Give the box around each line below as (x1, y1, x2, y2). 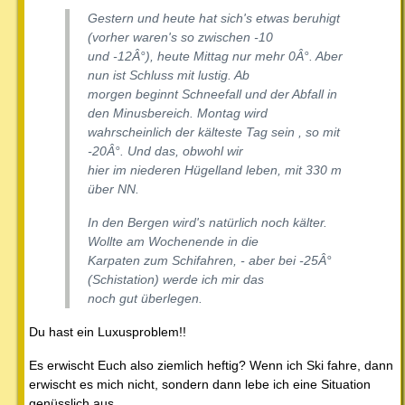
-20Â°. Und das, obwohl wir (88, 144, 243, 159)
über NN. (88, 182, 139, 197)
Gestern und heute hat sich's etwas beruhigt (88, 11, 340, 26)
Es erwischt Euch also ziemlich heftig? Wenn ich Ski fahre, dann (29, 358, 393, 373)
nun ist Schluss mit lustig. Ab (88, 68, 250, 83)
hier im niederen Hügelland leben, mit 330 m (88, 163, 342, 178)
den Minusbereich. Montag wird (88, 106, 268, 121)
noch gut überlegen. (88, 291, 202, 306)
